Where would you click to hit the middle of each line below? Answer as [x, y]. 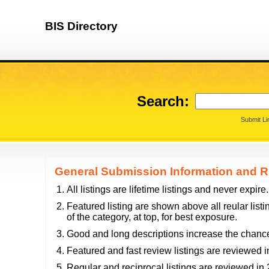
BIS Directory [81, 26]
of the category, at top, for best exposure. [152, 217]
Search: [163, 101]
